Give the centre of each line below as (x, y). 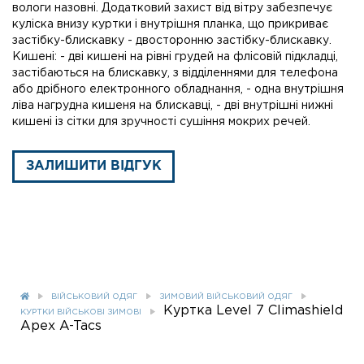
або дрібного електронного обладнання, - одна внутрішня (178, 89)
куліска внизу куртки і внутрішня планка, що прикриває (170, 24)
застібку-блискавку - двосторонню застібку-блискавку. (172, 40)
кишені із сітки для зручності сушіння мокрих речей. (161, 121)
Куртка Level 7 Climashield (253, 310)
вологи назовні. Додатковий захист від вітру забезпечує (172, 8)
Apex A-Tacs (61, 326)
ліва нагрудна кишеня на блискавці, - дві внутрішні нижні (173, 105)
